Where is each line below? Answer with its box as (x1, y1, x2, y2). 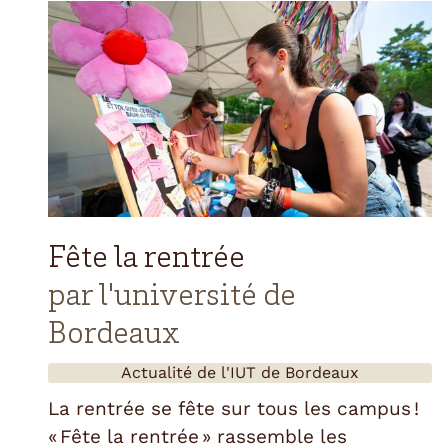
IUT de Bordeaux (230, 362, 359, 382)
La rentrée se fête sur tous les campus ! (48, 396, 419, 420)
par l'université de (48, 281, 296, 314)
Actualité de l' (121, 362, 230, 382)
